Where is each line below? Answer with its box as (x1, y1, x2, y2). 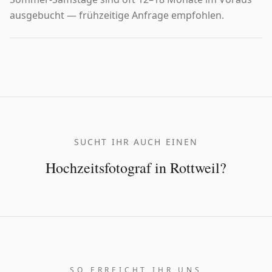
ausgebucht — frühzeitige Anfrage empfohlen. (10, 8, 224, 22)
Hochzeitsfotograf (46, 157, 151, 177)
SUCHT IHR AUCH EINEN (74, 135, 198, 148)
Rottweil (170, 157, 220, 177)
